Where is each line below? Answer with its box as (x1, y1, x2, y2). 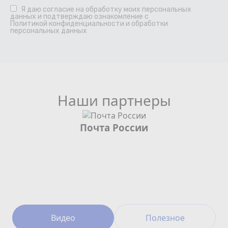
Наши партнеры (57, 91, 171, 110)
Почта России (80, 121, 148, 134)
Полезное (145, 212, 185, 224)
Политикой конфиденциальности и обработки (10, 19, 168, 28)
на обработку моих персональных (74, 5, 191, 14)
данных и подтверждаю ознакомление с (10, 12, 149, 21)
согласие (43, 5, 74, 14)
